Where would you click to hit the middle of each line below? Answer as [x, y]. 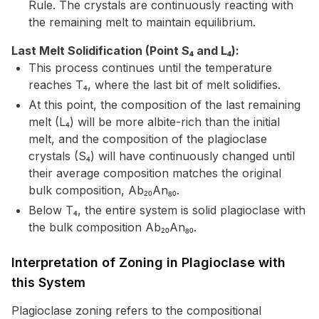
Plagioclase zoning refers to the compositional [136, 310]
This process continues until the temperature [150, 68]
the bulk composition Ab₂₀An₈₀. [113, 227]
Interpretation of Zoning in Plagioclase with [148, 262]
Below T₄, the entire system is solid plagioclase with [167, 210]
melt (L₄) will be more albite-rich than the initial [154, 122]
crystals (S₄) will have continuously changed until [162, 156]
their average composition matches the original [155, 173]
